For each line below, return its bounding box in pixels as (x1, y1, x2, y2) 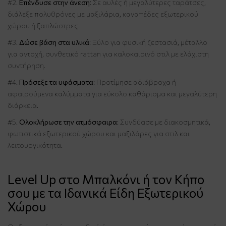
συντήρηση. (8, 61, 45, 70)
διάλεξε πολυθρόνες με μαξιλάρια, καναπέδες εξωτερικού (8, 9, 198, 18)
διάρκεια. (8, 100, 38, 109)
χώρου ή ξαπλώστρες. (8, 21, 80, 30)
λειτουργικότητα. (8, 140, 63, 149)
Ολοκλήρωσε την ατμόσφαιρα (19, 117, 117, 126)
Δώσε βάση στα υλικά (19, 37, 89, 46)
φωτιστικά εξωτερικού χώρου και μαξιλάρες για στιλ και (8, 129, 190, 138)
